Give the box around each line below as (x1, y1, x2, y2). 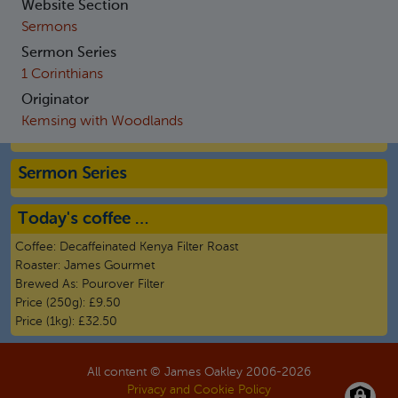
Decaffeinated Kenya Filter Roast (60, 241, 238, 254)
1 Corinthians (21, 67, 103, 82)
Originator (21, 92, 89, 107)
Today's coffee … (18, 211, 148, 228)
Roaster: (15, 259, 64, 273)
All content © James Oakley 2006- (87, 367, 282, 379)
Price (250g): (15, 297, 89, 310)
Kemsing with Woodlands (21, 114, 183, 129)
